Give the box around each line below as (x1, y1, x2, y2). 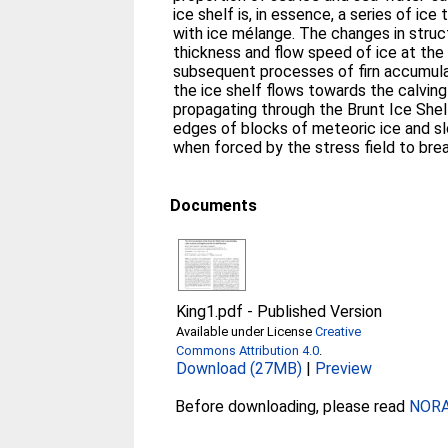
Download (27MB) (176, 359, 303, 378)
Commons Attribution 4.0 (176, 343, 320, 358)
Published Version (257, 302, 383, 321)
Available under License (176, 324, 316, 339)
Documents (170, 196, 258, 215)
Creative (315, 324, 362, 339)
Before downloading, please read (175, 397, 410, 416)
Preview (315, 359, 373, 378)
